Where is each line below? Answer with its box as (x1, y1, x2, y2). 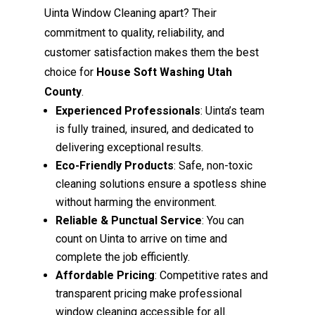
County (44, 84, 82, 98)
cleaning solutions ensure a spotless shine (56, 176, 267, 191)
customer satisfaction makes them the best (44, 45, 259, 59)
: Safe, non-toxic (174, 158, 253, 172)
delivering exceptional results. (56, 140, 204, 154)
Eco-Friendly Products (56, 158, 174, 172)
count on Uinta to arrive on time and (56, 231, 228, 245)
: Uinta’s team (200, 103, 265, 117)
